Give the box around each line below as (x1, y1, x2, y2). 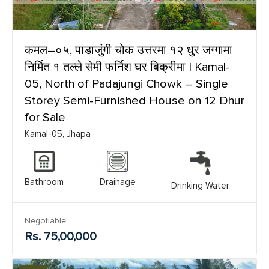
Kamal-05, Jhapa (25, 128, 91, 139)
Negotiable (25, 215, 66, 226)
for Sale (25, 110, 65, 125)
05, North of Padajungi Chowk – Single (25, 76, 228, 91)
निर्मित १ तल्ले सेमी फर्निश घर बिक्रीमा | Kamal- (25, 59, 230, 74)
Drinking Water (171, 180, 229, 191)
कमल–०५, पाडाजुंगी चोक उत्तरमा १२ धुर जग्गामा (25, 43, 232, 58)
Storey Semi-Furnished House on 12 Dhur (25, 93, 244, 108)
